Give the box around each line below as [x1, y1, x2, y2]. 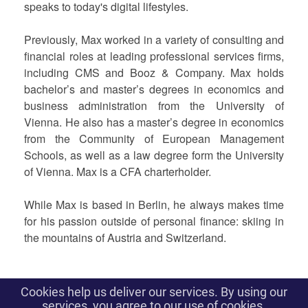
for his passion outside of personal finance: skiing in [24, 213, 284, 229]
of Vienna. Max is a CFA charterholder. [24, 164, 211, 179]
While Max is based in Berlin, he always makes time [24, 197, 284, 212]
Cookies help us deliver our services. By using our [21, 285, 287, 299]
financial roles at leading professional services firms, [24, 48, 284, 64]
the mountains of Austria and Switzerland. [24, 230, 226, 245]
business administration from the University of [24, 98, 284, 113]
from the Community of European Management [24, 131, 284, 146]
